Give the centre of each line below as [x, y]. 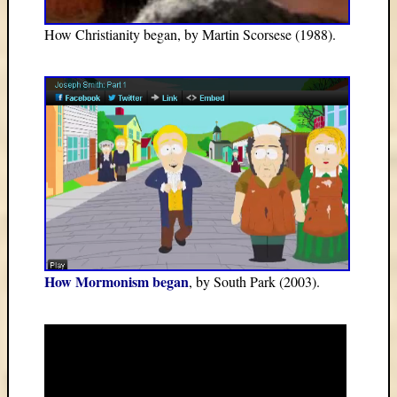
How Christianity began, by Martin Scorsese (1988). [190, 34]
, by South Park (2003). [254, 281]
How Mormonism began [117, 281]
